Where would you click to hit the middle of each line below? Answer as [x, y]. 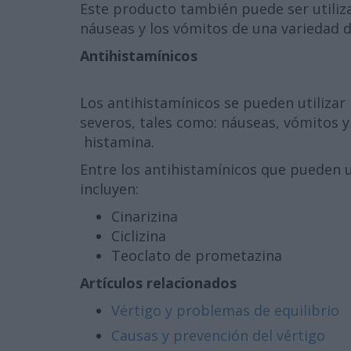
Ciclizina [139, 236]
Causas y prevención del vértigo [218, 335]
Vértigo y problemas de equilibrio [225, 310]
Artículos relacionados [158, 283]
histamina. [117, 142]
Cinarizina [145, 216]
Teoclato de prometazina [197, 255]
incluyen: [109, 189]
